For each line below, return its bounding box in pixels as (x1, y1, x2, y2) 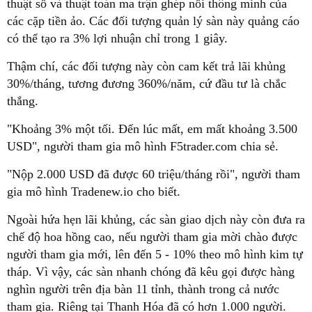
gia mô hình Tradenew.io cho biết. (7, 184, 180, 198)
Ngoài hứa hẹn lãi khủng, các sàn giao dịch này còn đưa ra (7, 212, 305, 226)
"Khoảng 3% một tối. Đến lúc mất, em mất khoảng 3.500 (7, 121, 297, 136)
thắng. (7, 93, 38, 108)
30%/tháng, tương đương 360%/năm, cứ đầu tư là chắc (7, 76, 286, 91)
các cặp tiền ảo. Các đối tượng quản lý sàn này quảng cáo (7, 13, 299, 28)
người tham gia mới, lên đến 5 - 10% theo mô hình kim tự (7, 247, 303, 261)
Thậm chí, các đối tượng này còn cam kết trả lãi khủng (7, 58, 286, 73)
